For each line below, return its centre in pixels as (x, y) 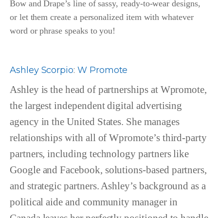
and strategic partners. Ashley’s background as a (108, 186)
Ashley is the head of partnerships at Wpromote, (109, 90)
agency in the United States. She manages (95, 122)
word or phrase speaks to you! (66, 31)
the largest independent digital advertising (96, 106)
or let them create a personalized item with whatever (102, 17)
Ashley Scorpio (42, 70)
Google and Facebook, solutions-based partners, (109, 170)
